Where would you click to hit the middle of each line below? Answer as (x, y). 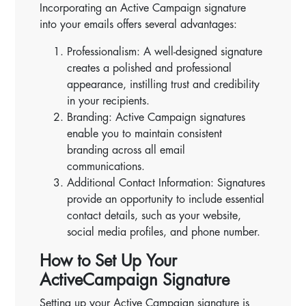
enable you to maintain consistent (145, 134)
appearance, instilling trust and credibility (164, 84)
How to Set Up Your (109, 261)
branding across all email (126, 150)
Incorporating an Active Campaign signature (143, 8)
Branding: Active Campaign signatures (156, 117)
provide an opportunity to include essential (166, 199)
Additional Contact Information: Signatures (166, 183)
